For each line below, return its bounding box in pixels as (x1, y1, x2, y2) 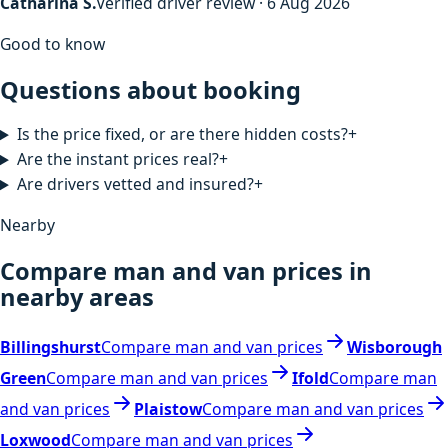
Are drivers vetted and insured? (16, 173, 254, 196)
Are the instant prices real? (16, 148, 219, 171)
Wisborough (347, 336, 442, 359)
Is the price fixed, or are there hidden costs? (16, 123, 348, 146)
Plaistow (134, 398, 202, 421)
